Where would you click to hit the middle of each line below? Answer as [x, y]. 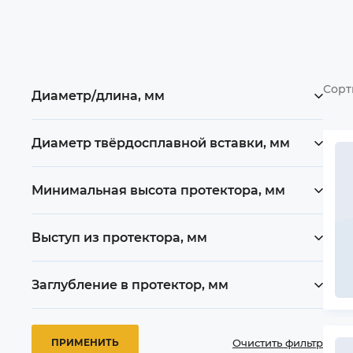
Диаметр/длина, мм [98, 96]
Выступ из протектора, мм [119, 238]
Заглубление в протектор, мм [130, 285]
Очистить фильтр [278, 342]
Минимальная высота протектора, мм [158, 190]
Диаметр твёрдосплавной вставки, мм [161, 143]
